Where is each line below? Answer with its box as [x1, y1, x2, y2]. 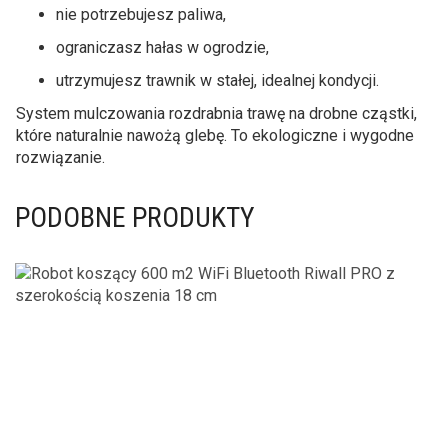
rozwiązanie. [16, 147, 105, 167]
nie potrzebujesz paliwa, [56, 4, 226, 24]
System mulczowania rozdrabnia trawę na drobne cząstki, [16, 103, 417, 123]
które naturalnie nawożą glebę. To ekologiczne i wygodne [16, 125, 414, 145]
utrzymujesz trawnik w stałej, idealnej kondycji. [56, 70, 379, 90]
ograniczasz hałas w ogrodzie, [56, 37, 269, 57]
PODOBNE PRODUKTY [15, 200, 255, 234]
